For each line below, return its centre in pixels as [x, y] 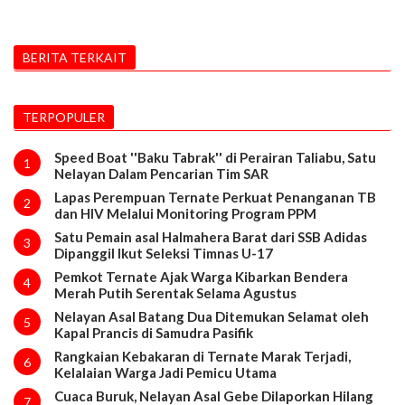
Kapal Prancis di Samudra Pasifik [153, 332]
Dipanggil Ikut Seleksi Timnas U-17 [163, 253]
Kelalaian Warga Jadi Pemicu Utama [165, 372]
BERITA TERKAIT [75, 57]
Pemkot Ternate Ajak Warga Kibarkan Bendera [201, 276]
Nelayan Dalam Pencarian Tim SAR [161, 173]
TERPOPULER [64, 117]
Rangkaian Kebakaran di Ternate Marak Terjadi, [202, 356]
